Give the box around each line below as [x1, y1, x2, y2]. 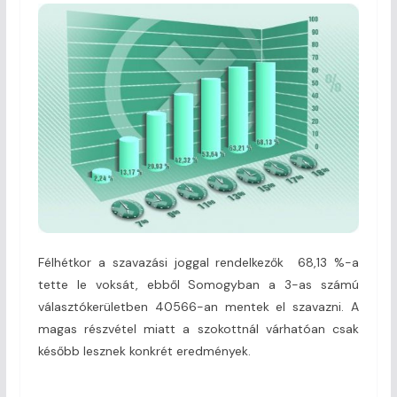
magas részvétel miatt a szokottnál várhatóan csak [37, 320, 360, 337]
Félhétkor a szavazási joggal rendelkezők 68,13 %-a [37, 253, 360, 270]
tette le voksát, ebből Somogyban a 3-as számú [37, 276, 360, 292]
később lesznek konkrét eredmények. [37, 342, 251, 359]
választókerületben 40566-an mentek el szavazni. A [37, 298, 360, 315]
